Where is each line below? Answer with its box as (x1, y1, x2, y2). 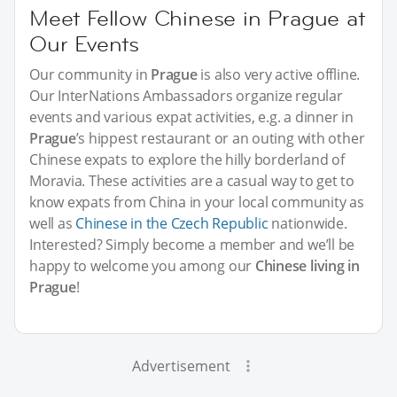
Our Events (29, 29, 140, 58)
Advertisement (131, 355, 230, 376)
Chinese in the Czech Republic (75, 213, 269, 233)
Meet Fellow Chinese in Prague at (29, 4, 365, 32)
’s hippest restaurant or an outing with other (75, 128, 365, 148)
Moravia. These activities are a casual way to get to (29, 170, 355, 191)
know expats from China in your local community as (29, 191, 364, 212)
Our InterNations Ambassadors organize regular (29, 85, 343, 105)
